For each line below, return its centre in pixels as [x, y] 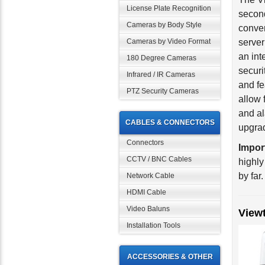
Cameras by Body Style [164, 25]
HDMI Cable [146, 192]
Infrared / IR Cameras [161, 75]
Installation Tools [153, 225]
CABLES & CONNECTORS [170, 122]
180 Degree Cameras [161, 58]
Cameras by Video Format [169, 41]
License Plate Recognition [169, 8]
